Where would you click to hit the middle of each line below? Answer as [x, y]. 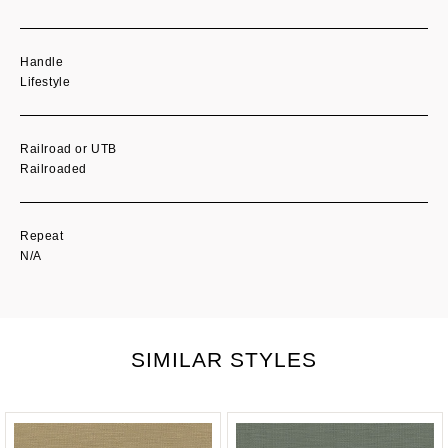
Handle [42, 61]
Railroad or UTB [68, 148]
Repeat [42, 235]
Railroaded [53, 168]
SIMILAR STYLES [224, 359]
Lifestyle [45, 81]
